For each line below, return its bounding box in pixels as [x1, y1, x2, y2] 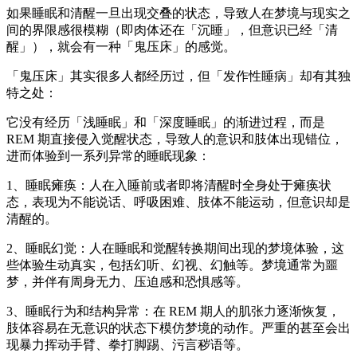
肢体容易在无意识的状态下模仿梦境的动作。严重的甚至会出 [6, 320, 351, 335]
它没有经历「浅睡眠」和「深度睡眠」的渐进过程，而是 [6, 115, 325, 129]
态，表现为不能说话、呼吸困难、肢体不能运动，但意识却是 [6, 194, 351, 209]
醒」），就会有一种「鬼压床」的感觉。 [6, 39, 236, 53]
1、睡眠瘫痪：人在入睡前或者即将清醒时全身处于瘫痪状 [6, 178, 331, 192]
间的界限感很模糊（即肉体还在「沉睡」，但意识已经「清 [6, 22, 338, 37]
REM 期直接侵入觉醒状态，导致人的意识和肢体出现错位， [6, 131, 343, 146]
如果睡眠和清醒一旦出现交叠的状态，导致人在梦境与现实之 [6, 6, 351, 20]
